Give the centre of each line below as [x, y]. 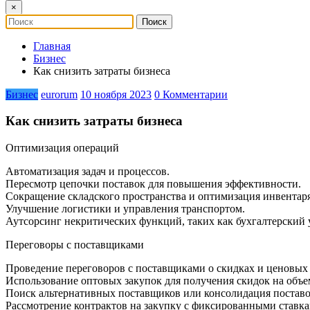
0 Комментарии [191, 94]
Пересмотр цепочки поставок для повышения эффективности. [153, 184]
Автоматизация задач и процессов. [88, 172]
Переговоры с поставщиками [75, 245]
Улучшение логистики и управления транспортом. [125, 209]
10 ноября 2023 [116, 94]
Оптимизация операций [62, 148]
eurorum [59, 94]
